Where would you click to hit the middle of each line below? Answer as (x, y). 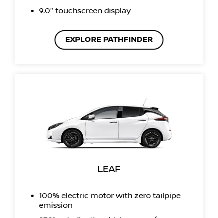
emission (56, 205)
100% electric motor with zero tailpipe (110, 195)
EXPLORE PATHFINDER (109, 39)
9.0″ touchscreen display (85, 10)
